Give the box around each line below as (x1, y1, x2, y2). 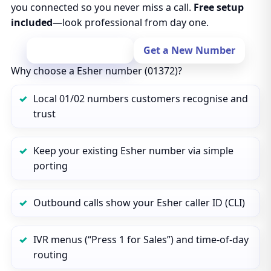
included (10, 16, 53, 29)
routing (33, 248, 68, 261)
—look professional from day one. (52, 16, 209, 29)
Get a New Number (143, 44, 235, 57)
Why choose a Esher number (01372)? (10, 64, 182, 77)
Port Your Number (36, 44, 124, 57)
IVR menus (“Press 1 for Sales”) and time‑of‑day (33, 233, 249, 246)
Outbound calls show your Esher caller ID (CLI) (33, 196, 245, 209)
